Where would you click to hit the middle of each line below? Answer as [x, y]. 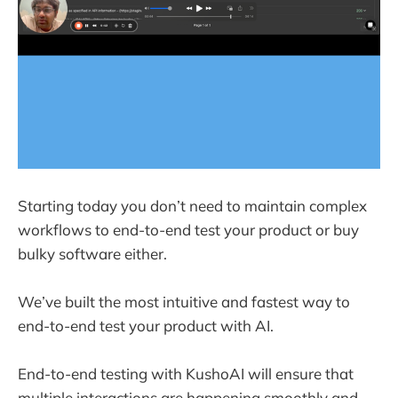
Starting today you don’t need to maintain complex [192, 205]
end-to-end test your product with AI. [146, 325]
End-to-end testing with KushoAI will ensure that [186, 373]
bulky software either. [94, 253]
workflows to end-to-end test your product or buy [188, 229]
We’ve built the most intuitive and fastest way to [184, 301]
